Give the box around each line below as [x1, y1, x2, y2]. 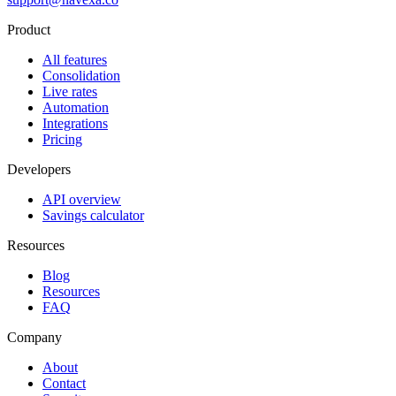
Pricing [42, 132, 82, 148]
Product [7, 22, 50, 38]
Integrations [42, 116, 108, 132]
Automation [42, 100, 109, 116]
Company [7, 330, 62, 346]
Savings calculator [42, 208, 144, 224]
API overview [42, 192, 121, 208]
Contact [42, 376, 86, 392]
